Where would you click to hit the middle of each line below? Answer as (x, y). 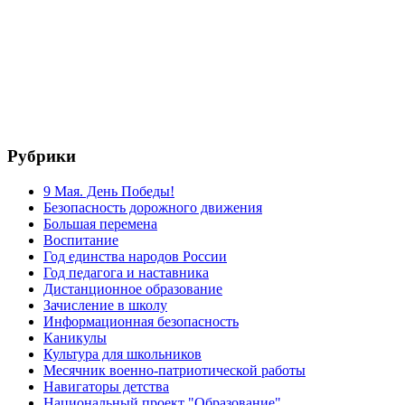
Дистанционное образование (133, 288)
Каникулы (75, 337)
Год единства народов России (135, 256)
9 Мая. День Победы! (109, 191)
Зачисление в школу (105, 305)
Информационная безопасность (141, 321)
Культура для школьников (122, 353)
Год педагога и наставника (126, 272)
